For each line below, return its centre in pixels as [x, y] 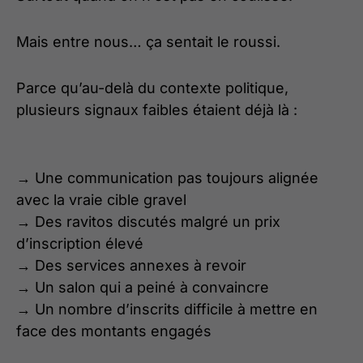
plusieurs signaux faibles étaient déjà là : [157, 110]
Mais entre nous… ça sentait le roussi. [148, 42]
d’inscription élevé [80, 244]
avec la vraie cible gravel [101, 200]
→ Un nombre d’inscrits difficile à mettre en [167, 310]
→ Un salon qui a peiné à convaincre [143, 288]
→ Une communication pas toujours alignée [167, 178]
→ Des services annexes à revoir [131, 266]
